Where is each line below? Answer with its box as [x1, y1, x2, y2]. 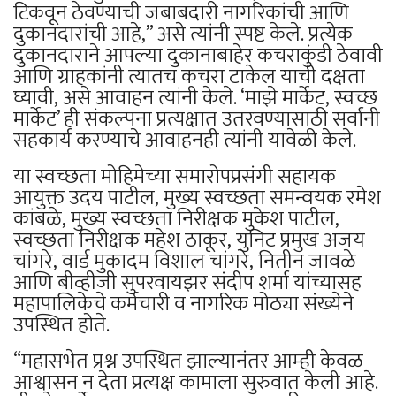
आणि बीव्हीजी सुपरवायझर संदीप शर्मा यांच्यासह [13, 265, 362, 301]
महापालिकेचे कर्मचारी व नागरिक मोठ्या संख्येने [13, 286, 354, 323]
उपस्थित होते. [13, 308, 110, 344]
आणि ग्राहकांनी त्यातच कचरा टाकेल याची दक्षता [13, 59, 365, 95]
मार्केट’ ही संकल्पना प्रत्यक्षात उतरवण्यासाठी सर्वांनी [13, 102, 380, 138]
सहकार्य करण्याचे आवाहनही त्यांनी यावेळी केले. [13, 123, 356, 159]
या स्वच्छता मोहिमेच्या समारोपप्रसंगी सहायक [13, 159, 336, 195]
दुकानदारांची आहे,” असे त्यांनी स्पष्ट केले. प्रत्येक [13, 17, 353, 53]
